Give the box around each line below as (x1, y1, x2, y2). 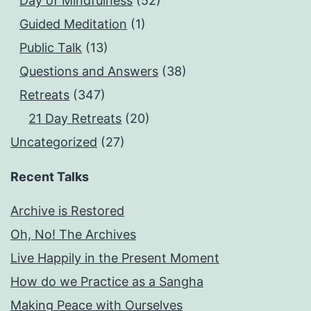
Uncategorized (10, 135, 97, 150)
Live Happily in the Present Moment (10, 251, 219, 266)
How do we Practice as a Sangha (10, 274, 203, 289)
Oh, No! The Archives (10, 227, 136, 242)
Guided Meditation (19, 17, 128, 32)
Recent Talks (10, 169, 89, 185)
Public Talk (19, 40, 83, 56)
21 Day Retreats (28, 111, 122, 126)
